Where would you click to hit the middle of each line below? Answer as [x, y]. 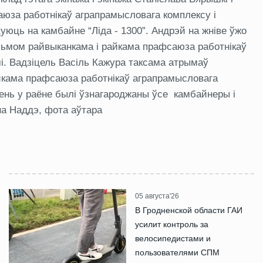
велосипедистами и [173, 238]
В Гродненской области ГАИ [189, 210]
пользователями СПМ [177, 252]
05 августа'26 [157, 196]
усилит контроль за [172, 224]
